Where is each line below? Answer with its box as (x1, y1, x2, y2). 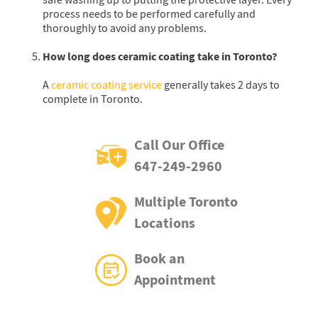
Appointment (134, 270, 216, 290)
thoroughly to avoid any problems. (43, 21, 209, 35)
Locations (134, 214, 195, 233)
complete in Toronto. (43, 92, 143, 106)
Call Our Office (134, 136, 224, 155)
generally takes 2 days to (162, 78, 280, 92)
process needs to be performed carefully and (43, 7, 256, 21)
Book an (134, 249, 185, 268)
